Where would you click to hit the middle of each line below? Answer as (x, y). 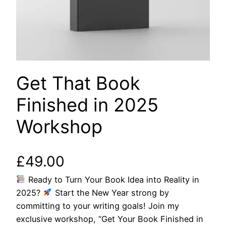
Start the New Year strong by (110, 192)
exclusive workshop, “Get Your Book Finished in (110, 219)
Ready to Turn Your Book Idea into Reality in (112, 179)
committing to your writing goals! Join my (98, 206)
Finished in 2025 (87, 105)
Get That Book (78, 83)
